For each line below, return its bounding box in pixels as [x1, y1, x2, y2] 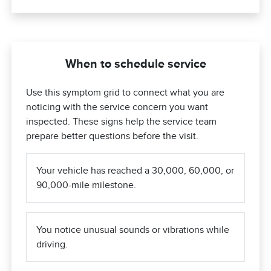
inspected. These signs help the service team [26, 116, 217, 128]
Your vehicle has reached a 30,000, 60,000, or [36, 165, 235, 177]
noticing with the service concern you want [26, 102, 209, 113]
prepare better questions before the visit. [26, 131, 199, 142]
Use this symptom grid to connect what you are [26, 87, 225, 99]
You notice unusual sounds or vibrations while [36, 224, 230, 236]
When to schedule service [65, 57, 206, 71]
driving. [36, 239, 68, 250]
